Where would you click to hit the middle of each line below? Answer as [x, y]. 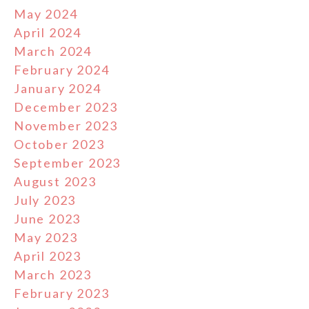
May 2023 [46, 237]
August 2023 [55, 181]
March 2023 [53, 274]
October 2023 [59, 144]
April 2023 [48, 256]
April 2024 [48, 32]
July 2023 [45, 200]
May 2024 [46, 13]
